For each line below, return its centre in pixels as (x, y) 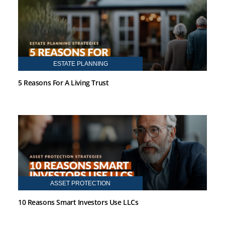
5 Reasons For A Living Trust (64, 82)
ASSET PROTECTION (81, 183)
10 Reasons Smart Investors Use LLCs (78, 202)
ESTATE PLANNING (80, 64)
